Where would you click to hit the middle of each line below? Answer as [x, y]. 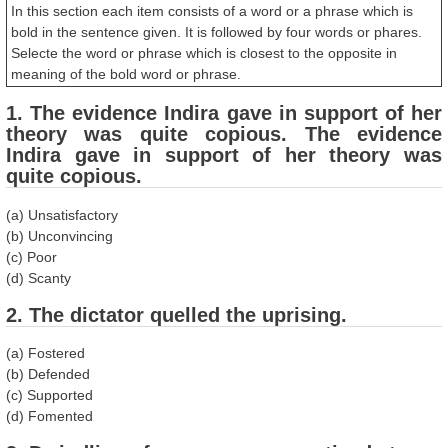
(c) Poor [31, 256]
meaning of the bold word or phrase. [126, 74]
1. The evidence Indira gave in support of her [224, 113]
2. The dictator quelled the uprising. [176, 314]
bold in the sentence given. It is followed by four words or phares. [216, 32]
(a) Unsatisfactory [62, 214]
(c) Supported [49, 395]
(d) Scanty [38, 277]
